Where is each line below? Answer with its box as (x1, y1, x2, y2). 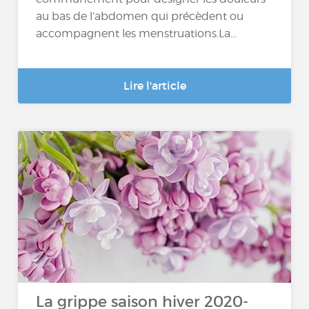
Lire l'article (123, 79, 186, 92)
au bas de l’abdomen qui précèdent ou (36, 10, 244, 23)
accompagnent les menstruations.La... (36, 27, 237, 41)
